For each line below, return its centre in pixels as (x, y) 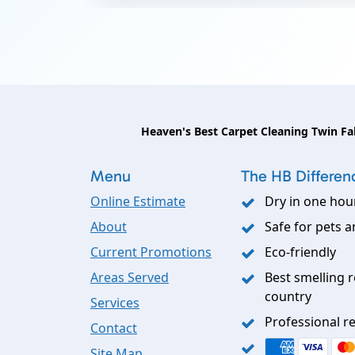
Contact (114, 328)
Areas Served (130, 277)
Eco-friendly (300, 252)
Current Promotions (151, 252)
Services (115, 302)
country (288, 296)
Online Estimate (138, 201)
